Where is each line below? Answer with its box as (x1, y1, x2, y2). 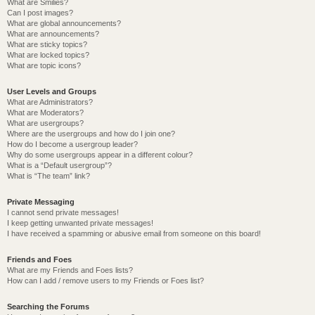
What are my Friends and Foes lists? (7, 266, 133, 274)
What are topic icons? (7, 61, 81, 70)
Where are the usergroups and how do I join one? (7, 129, 175, 138)
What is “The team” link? (7, 172, 90, 180)
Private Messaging (7, 198, 75, 206)
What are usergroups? (7, 119, 84, 127)
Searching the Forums (7, 302, 89, 311)
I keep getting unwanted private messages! (7, 219, 153, 227)
